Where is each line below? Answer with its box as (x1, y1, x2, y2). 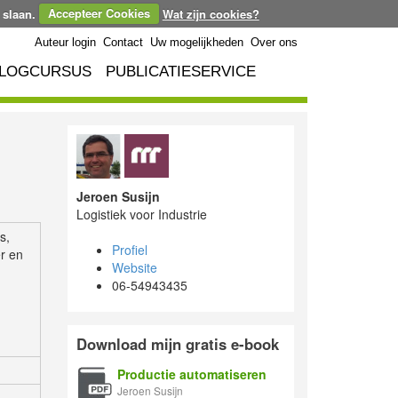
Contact (103, 36, 143, 49)
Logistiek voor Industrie (76, 204, 207, 223)
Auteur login (35, 36, 96, 49)
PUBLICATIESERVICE (106, 62, 256, 80)
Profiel (112, 240, 147, 259)
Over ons (251, 36, 298, 49)
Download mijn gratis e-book (76, 332, 279, 354)
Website (112, 258, 157, 276)
